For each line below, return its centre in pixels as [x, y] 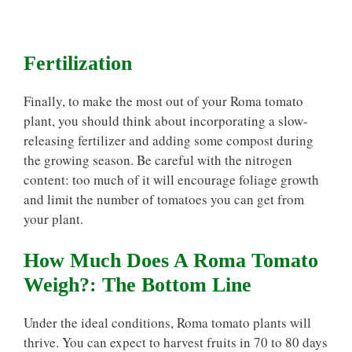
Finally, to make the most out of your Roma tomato [163, 101]
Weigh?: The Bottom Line [137, 285]
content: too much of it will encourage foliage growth [171, 179]
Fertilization [78, 63]
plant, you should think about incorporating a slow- [166, 120]
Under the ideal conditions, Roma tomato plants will [167, 323]
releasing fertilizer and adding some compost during [169, 140]
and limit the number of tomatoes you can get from [164, 199]
